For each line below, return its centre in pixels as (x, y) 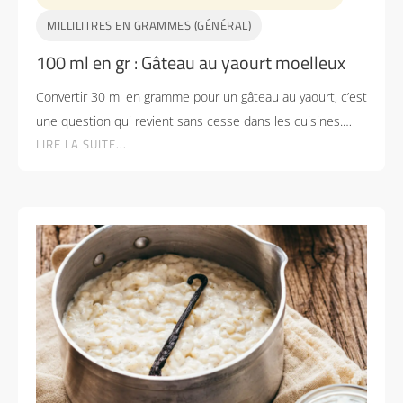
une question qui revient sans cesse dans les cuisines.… (194, 121)
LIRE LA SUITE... (81, 143)
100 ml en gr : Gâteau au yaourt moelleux (191, 62)
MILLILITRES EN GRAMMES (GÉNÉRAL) (149, 25)
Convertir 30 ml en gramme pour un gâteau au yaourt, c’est (201, 96)
